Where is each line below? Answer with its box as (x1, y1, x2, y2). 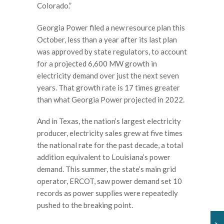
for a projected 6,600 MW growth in (37, 58, 157, 68)
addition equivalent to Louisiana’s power (37, 152, 170, 162)
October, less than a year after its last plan (37, 34, 177, 44)
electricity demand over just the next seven (37, 70, 179, 80)
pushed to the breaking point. (37, 200, 133, 210)
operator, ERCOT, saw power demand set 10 (37, 176, 182, 186)
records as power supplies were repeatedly (37, 188, 178, 198)
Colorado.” (37, 1, 71, 10)
